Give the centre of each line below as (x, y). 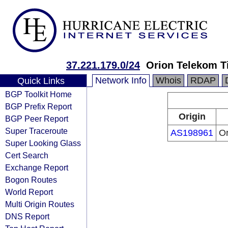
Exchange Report (37, 167)
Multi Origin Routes (40, 204)
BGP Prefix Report (38, 106)
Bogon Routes (31, 180)
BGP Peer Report (37, 119)
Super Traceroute (36, 131)
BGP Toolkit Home (38, 94)
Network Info (121, 80)
